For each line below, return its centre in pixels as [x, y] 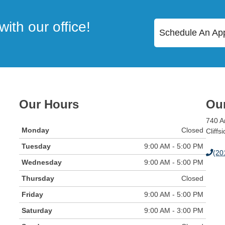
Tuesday [36, 146]
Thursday [38, 178]
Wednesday [41, 162]
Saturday [37, 210]
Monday [35, 130]
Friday [32, 194]
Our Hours [49, 104]
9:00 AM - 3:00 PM [174, 210]
